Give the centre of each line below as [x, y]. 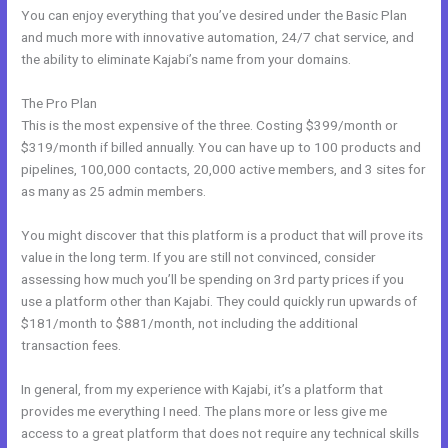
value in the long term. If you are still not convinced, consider [199, 256]
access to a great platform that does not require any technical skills [220, 432]
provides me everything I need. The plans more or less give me [204, 410]
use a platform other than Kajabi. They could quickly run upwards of [219, 300]
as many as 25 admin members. [114, 190]
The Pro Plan [59, 102]
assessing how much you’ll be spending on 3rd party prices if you [213, 278]
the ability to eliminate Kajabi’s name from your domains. [186, 58]
